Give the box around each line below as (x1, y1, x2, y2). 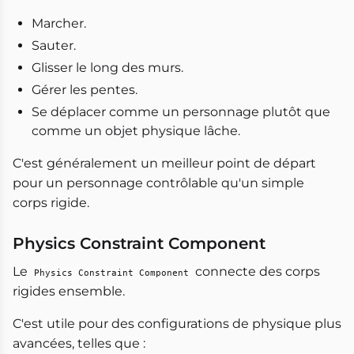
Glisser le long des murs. (32, 59, 183, 75)
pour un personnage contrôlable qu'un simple (13, 175, 304, 190)
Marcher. (32, 15, 86, 31)
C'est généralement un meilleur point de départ (13, 155, 316, 171)
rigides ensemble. (13, 283, 125, 299)
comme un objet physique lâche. (32, 122, 240, 138)
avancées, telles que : (13, 335, 145, 351)
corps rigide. (13, 194, 89, 210)
